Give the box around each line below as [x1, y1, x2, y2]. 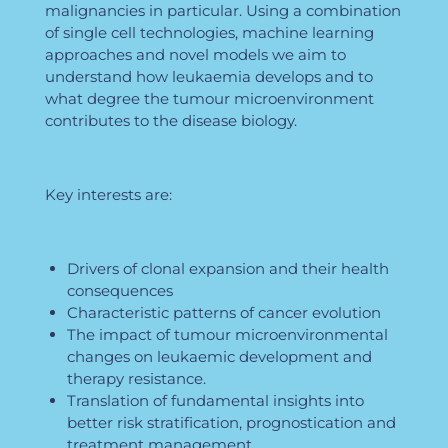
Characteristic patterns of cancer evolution [67, 303, 382, 323]
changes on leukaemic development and [67, 347, 373, 367]
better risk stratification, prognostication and [67, 413, 397, 433]
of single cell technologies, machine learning [44, 23, 374, 43]
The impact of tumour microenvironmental [67, 325, 389, 345]
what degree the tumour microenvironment [44, 89, 374, 109]
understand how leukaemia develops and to [44, 67, 373, 87]
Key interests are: [44, 185, 172, 205]
